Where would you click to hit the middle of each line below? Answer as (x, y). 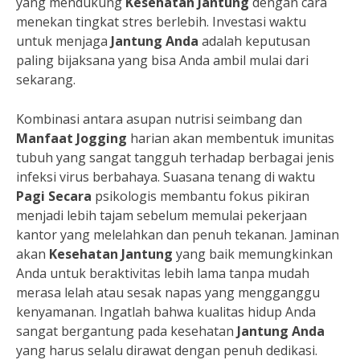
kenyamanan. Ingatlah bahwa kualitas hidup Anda (166, 312)
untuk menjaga (63, 41)
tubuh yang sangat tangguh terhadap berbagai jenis (175, 157)
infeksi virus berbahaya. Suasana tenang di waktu (166, 177)
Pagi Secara (54, 196)
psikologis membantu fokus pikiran (200, 196)
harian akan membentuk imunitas (231, 138)
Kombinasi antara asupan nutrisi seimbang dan (159, 119)
